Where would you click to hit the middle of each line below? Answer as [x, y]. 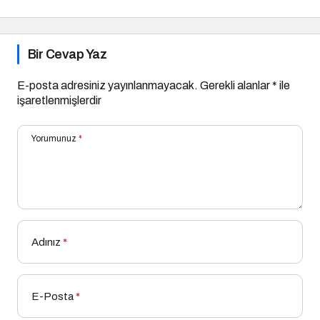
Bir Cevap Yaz [67, 54]
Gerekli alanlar [236, 85]
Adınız [46, 242]
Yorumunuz [54, 138]
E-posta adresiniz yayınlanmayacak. [107, 85]
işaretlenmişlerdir [59, 100]
